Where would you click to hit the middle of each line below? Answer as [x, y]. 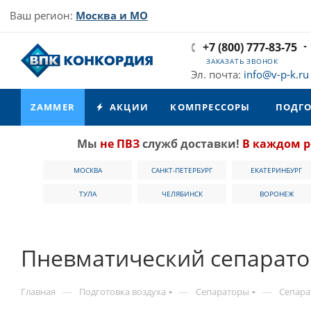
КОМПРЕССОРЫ [210, 107]
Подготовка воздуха [123, 292]
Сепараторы [222, 292]
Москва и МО [112, 15]
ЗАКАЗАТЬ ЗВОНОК [242, 61]
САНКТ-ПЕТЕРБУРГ [182, 170]
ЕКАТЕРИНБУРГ [276, 170]
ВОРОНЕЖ [276, 194]
